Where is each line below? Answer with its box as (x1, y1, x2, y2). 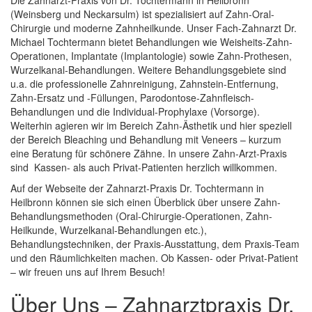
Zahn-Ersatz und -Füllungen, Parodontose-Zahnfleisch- (10, 91, 254, 105)
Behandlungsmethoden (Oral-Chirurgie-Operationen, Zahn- (10, 209, 272, 224)
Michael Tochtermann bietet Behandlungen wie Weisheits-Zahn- (10, 35, 292, 49)
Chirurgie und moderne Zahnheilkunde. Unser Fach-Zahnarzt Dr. (10, 21, 297, 36)
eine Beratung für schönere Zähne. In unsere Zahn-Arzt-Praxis (10, 146, 287, 161)
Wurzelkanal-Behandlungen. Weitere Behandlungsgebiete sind (10, 63, 286, 77)
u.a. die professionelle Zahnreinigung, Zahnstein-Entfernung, (10, 77, 279, 91)
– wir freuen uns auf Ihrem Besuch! (10, 265, 165, 279)
